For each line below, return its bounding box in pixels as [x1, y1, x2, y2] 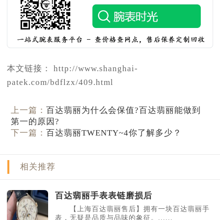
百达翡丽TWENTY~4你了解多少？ [46, 128, 182, 138]
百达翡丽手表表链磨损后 [55, 191, 152, 200]
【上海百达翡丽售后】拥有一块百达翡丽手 [55, 205, 210, 213]
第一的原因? [11, 117, 60, 127]
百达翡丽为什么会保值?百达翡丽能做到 [46, 106, 201, 115]
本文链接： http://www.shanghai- [7, 63, 138, 73]
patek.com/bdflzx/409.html [7, 77, 113, 87]
